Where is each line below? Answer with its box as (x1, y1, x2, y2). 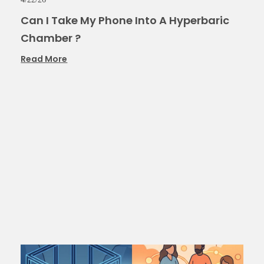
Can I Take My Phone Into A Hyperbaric (21, 12, 230, 28)
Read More (21, 52, 68, 65)
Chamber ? (21, 30, 81, 45)
